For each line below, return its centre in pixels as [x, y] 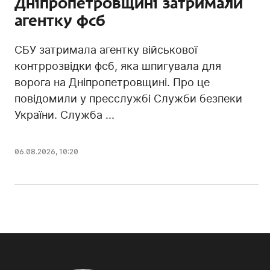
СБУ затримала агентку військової [106, 49]
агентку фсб [60, 20]
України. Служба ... [64, 115]
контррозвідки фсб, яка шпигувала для [118, 66]
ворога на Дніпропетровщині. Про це [112, 82]
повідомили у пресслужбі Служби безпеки [128, 98]
